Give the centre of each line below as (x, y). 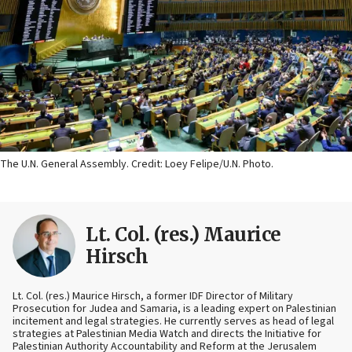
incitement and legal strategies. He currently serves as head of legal (173, 322)
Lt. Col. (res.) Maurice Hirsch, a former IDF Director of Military (153, 297)
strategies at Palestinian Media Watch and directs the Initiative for (167, 334)
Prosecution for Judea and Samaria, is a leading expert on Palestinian (174, 309)
